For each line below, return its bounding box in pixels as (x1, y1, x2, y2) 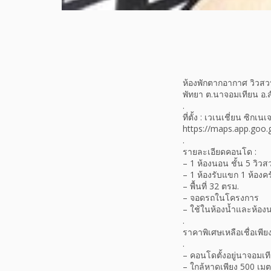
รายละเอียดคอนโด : (183, 146, 256, 158)
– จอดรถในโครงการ (183, 192, 259, 204)
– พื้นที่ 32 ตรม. (183, 180, 239, 192)
